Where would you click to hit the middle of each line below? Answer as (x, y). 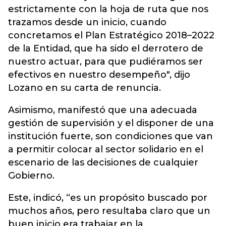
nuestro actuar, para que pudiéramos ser (105, 62)
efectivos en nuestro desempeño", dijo (99, 75)
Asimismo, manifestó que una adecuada (103, 110)
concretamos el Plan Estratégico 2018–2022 (111, 35)
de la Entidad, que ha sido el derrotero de (106, 48)
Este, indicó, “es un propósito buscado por (108, 198)
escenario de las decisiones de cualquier (103, 162)
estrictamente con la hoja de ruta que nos (108, 9)
